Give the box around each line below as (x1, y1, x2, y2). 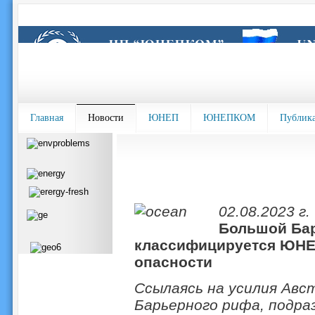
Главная (30, 112, 63, 123)
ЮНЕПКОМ (202, 112, 255, 123)
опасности (134, 254, 212, 270)
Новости (87, 112, 124, 123)
